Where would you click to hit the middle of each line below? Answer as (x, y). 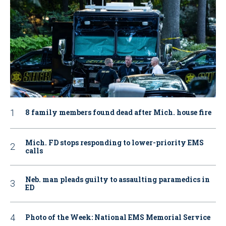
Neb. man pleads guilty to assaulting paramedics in (118, 179)
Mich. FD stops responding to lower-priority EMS (115, 142)
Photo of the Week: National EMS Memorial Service (118, 217)
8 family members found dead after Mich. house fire (118, 112)
